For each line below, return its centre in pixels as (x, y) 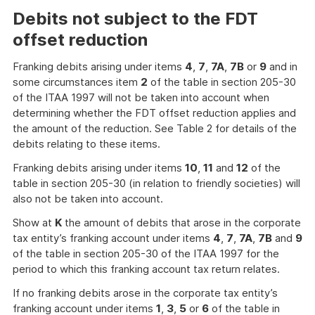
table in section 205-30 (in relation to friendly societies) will (156, 183)
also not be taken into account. (88, 199)
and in (282, 66)
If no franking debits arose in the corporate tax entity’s (145, 293)
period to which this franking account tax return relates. (146, 269)
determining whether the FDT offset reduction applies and (154, 113)
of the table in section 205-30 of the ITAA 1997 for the (146, 253)
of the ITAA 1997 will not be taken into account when (141, 97)
